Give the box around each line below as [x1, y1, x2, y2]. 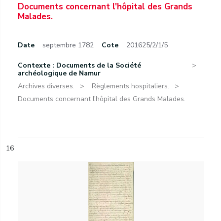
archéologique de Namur [18, 69, 101, 78]
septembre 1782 [42, 40, 94, 50]
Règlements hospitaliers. [92, 81, 169, 91]
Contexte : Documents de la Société [18, 61, 141, 70]
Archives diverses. [18, 81, 74, 91]
